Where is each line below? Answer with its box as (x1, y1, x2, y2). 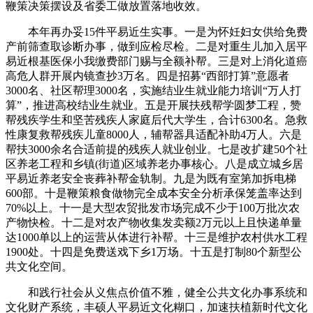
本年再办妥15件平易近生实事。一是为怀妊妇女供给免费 (6, 25, 307, 38)
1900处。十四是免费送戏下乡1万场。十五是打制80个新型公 (6, 245, 302, 258)
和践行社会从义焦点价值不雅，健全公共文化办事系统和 (6, 286, 307, 298)
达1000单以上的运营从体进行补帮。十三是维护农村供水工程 (6, 231, 307, 243)
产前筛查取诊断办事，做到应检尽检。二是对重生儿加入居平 (6, 40, 307, 52)
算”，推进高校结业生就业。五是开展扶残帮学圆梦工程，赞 (6, 99, 301, 111)
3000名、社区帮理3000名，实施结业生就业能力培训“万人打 (6, 84, 301, 96)
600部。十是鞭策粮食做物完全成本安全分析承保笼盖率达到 (6, 187, 302, 199)
